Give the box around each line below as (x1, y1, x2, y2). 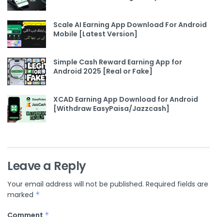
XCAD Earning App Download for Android (53, 94, 198, 105)
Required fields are (146, 179, 208, 189)
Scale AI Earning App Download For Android (53, 19, 207, 30)
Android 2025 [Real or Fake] (53, 66, 153, 76)
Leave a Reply (7, 158, 86, 174)
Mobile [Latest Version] (53, 29, 138, 39)
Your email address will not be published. (7, 179, 144, 189)
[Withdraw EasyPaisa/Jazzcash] (53, 104, 170, 114)
